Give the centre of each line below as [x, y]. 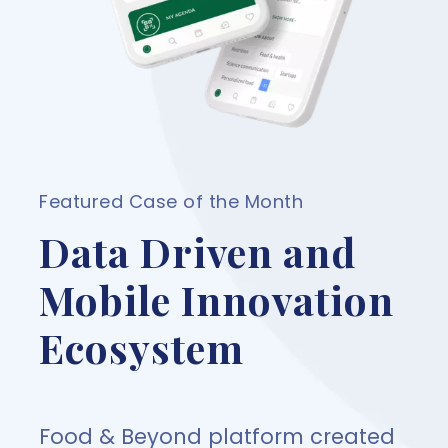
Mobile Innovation [216, 299]
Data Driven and [197, 251]
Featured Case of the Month [171, 201]
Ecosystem [141, 347]
